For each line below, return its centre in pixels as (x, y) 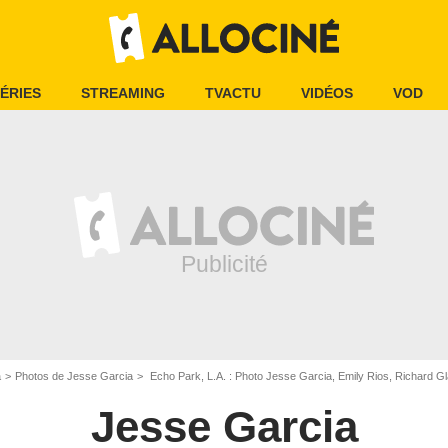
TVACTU (233, 93)
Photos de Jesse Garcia (74, 376)
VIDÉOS (327, 93)
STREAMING (123, 93)
